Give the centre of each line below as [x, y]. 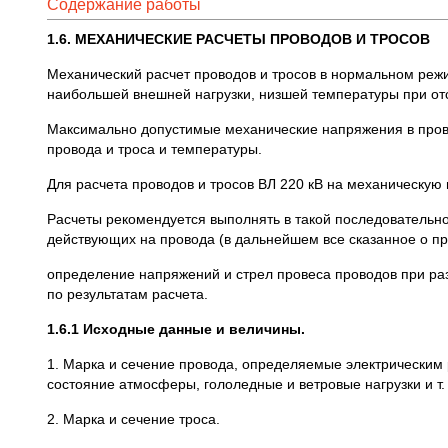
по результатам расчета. [127, 294]
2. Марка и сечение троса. [133, 419]
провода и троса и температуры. [154, 149]
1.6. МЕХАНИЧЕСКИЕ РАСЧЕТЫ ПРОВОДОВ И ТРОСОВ [238, 39]
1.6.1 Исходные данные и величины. [176, 329]
